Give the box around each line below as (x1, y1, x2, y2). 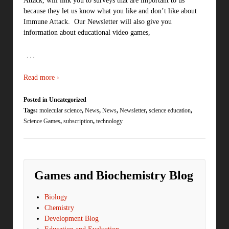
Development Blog (44, 214, 99, 222)
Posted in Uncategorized (24, 96, 86, 103)
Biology (44, 193, 67, 201)
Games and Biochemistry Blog (34, 168, 193, 182)
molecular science (39, 106, 82, 114)
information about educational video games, (24, 29, 150, 37)
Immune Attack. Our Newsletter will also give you (24, 18, 172, 26)
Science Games (24, 117, 60, 125)
